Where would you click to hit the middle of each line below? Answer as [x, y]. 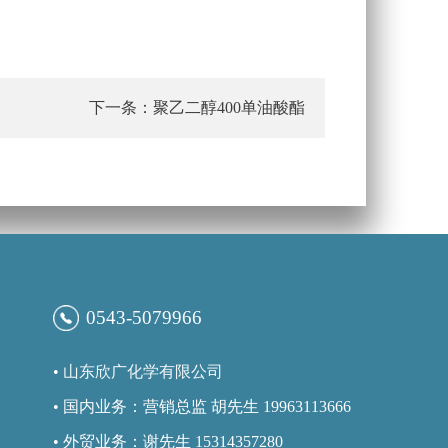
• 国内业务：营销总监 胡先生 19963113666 [202, 407]
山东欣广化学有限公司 [143, 372]
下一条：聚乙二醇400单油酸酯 [196, 107]
